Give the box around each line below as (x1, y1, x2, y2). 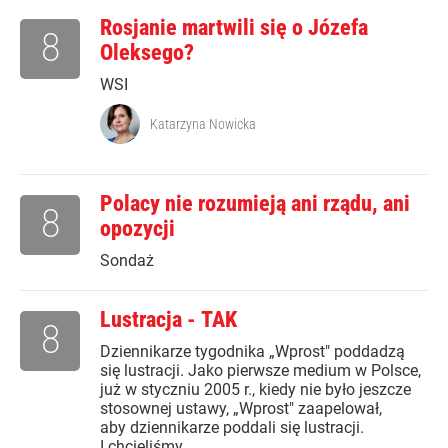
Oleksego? (100, 40, 194, 66)
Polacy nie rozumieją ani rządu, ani (100, 191, 410, 217)
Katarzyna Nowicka (150, 116, 256, 133)
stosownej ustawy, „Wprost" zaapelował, (100, 399, 382, 419)
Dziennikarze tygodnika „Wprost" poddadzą (100, 342, 405, 362)
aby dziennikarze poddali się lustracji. (100, 418, 364, 438)
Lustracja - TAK (100, 307, 237, 333)
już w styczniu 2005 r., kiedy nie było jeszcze (100, 380, 411, 400)
